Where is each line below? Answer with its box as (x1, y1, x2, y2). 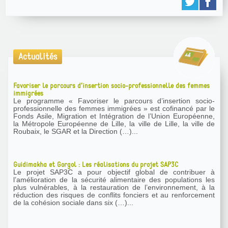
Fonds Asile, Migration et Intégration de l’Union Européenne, (13, 112, 215, 121)
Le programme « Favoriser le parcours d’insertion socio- (13, 97, 215, 105)
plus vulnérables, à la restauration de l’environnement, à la (13, 183, 215, 192)
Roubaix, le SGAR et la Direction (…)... (13, 127, 138, 136)
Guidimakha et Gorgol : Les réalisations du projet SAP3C (13, 160, 180, 170)
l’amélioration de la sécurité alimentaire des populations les (13, 176, 215, 184)
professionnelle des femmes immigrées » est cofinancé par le (13, 104, 65, 113)
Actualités (18, 51, 57, 63)
